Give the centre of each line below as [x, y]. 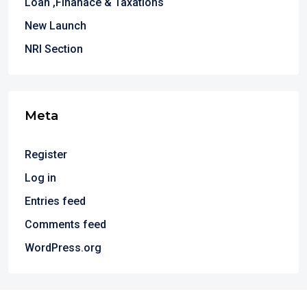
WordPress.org [63, 248]
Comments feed [65, 224]
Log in [40, 178]
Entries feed [55, 201]
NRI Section [54, 49]
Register [46, 155]
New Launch [56, 26]
